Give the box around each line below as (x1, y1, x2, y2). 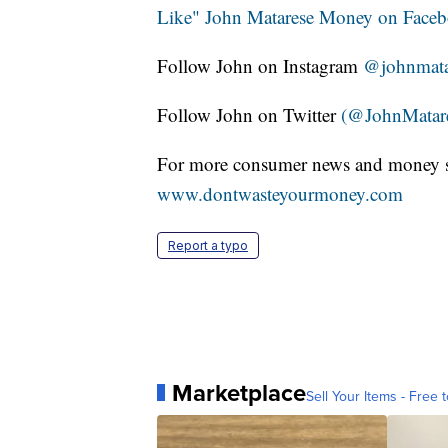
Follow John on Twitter (157, 101, 341, 127)
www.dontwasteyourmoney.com (157, 180, 403, 206)
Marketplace (172, 374, 306, 411)
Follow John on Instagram (157, 52, 363, 78)
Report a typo (168, 237, 248, 253)
